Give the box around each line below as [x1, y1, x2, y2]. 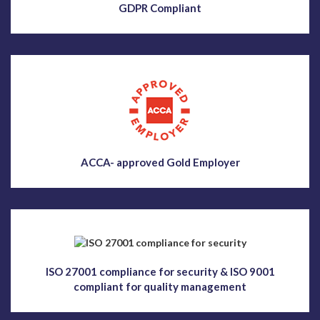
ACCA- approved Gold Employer [80, 156, 240, 169]
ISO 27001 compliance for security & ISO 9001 [45, 264, 275, 278]
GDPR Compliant [119, 1, 201, 15]
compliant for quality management [74, 279, 246, 293]
